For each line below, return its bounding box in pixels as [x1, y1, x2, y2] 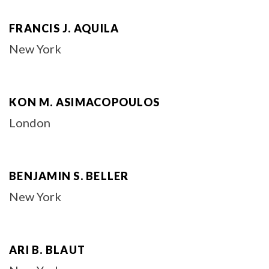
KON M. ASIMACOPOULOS [9, 95, 160, 109]
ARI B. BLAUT [9, 243, 85, 256]
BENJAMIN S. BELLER [9, 169, 129, 183]
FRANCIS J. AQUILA [9, 22, 119, 35]
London [9, 115, 50, 130]
